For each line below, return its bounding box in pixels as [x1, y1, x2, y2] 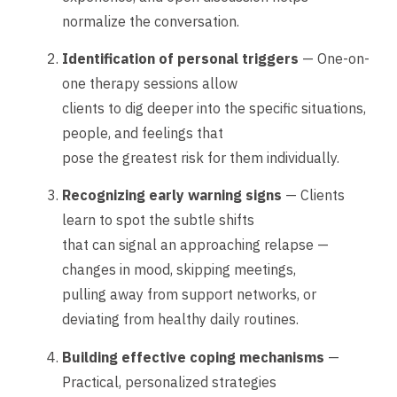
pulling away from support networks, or [62, 285, 316, 304]
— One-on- [299, 49, 370, 67]
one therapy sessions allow [62, 74, 237, 92]
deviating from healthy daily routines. [62, 310, 299, 329]
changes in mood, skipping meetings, [62, 261, 296, 279]
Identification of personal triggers [62, 49, 299, 67]
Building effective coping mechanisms [62, 347, 324, 366]
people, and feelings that [62, 123, 223, 142]
